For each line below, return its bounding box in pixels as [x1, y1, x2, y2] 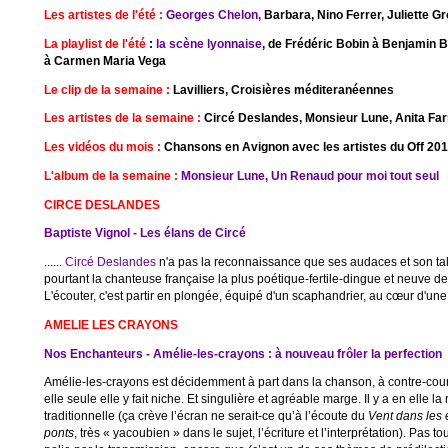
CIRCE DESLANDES [43, 197, 160, 211]
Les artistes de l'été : [43, 8, 166, 21]
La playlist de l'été [43, 36, 146, 50]
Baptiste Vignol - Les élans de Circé [43, 226, 246, 240]
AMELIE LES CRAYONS [43, 317, 178, 331]
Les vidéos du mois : [43, 140, 161, 153]
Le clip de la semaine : [43, 82, 170, 96]
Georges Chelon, [165, 8, 264, 21]
